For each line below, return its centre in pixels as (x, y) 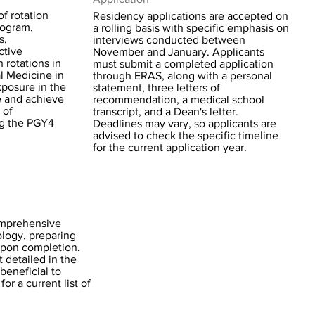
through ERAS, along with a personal (182, 76)
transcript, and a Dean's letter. (166, 111)
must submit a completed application (183, 64)
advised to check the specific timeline (186, 135)
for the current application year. (170, 147)
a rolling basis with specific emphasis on (191, 28)
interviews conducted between (169, 40)
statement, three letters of (156, 88)
